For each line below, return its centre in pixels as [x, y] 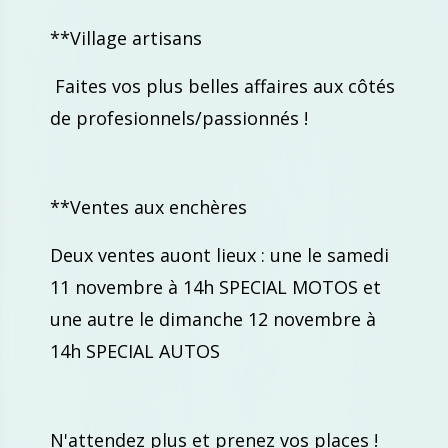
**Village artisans [126, 38]
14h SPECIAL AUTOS [137, 351]
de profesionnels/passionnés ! [181, 118]
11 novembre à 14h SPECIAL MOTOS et [215, 287]
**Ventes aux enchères [148, 207]
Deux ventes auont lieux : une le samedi [219, 255]
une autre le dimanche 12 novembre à [213, 319]
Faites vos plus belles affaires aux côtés [222, 86]
